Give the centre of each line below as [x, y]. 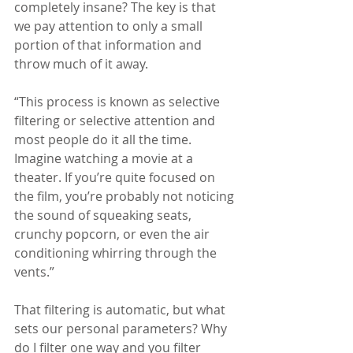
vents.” [34, 272]
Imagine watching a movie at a [105, 159]
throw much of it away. [81, 64]
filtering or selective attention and [116, 121]
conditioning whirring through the [117, 253]
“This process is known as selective [119, 102]
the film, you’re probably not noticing [126, 197]
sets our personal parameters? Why [122, 329]
